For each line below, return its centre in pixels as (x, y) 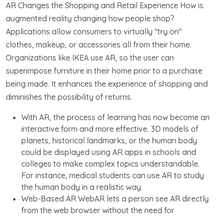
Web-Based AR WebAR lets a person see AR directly (115, 198)
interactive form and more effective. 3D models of (110, 129)
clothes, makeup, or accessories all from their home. (99, 44)
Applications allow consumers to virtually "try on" (94, 31)
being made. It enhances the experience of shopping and (107, 84)
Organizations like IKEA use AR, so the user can (90, 57)
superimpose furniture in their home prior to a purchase (104, 70)
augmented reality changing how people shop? (90, 18)
